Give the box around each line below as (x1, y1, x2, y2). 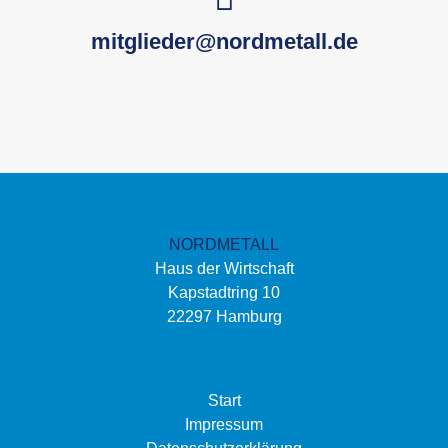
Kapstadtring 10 (168, 284, 280, 301)
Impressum (185, 416, 263, 433)
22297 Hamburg (166, 308, 282, 325)
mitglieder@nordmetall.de (90, 29, 358, 54)
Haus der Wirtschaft (154, 260, 294, 277)
